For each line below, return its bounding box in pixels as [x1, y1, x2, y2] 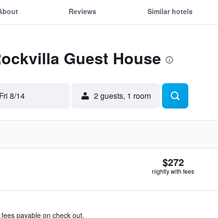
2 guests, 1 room [94, 90, 151, 101]
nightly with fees [152, 167, 194, 175]
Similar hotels [147, 6, 193, 16]
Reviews [69, 6, 97, 16]
